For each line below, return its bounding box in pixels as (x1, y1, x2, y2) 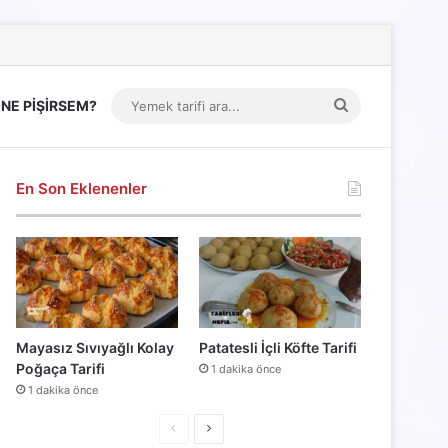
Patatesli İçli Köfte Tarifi (198, 339, 357, 357)
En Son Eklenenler (16, 179, 148, 198)
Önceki (175, 420, 215, 436)
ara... (347, 167, 383, 186)
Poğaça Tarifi (16, 360, 106, 378)
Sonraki (209, 420, 253, 436)
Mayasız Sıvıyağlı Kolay (16, 339, 175, 357)
